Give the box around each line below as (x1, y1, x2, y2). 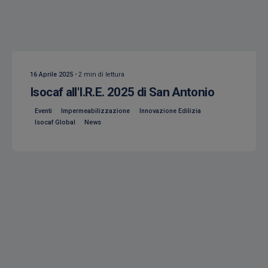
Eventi (34, 106, 52, 115)
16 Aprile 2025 (30, 71, 73, 79)
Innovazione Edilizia (139, 106, 201, 115)
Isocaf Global (34, 118, 75, 127)
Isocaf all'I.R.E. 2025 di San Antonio (30, 85, 214, 100)
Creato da (42, 24, 69, 32)
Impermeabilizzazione (61, 106, 130, 115)
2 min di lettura (78, 71, 124, 79)
